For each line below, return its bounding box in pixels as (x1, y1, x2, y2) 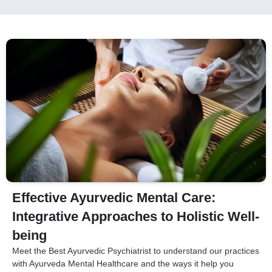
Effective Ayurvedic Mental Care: (12, 190, 216, 206)
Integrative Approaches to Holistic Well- (12, 209, 259, 225)
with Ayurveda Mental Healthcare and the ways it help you (12, 259, 234, 269)
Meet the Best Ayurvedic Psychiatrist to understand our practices (12, 246, 259, 256)
